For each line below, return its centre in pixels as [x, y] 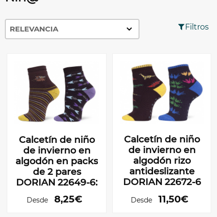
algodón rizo [162, 160]
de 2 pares [57, 172]
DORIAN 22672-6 [162, 182]
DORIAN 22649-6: [57, 183]
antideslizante [162, 171]
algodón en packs [57, 161]
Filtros [197, 27]
